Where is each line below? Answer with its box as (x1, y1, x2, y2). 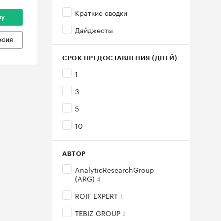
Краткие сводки (75, 7, 127, 18)
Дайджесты (75, 24, 113, 35)
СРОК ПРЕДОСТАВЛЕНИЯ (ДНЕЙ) (62, 55, 177, 61)
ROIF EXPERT (75, 190, 120, 201)
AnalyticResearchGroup (75, 164, 154, 175)
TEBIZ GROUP (75, 207, 122, 218)
